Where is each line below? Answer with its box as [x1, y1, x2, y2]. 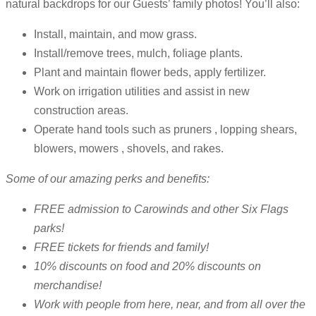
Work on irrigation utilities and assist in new [34, 85, 250, 98]
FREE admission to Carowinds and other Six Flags [34, 203, 288, 216]
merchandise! [34, 279, 102, 292]
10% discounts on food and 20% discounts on [34, 260, 261, 273]
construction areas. [34, 104, 128, 117]
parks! [34, 222, 64, 235]
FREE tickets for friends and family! [34, 241, 209, 254]
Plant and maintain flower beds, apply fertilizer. [34, 66, 266, 79]
